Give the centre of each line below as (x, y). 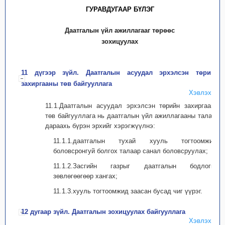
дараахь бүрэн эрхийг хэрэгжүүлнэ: (100, 126)
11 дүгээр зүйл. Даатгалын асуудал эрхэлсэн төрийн (120, 73)
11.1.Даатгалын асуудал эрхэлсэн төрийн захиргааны (132, 106)
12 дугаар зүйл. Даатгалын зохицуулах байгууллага (103, 212)
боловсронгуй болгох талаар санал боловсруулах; (131, 151)
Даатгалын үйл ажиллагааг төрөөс (120, 30)
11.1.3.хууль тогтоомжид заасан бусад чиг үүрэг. (128, 191)
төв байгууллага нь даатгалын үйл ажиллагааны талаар (132, 116)
